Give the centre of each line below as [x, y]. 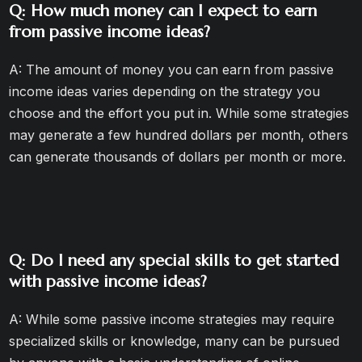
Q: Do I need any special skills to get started [174, 261]
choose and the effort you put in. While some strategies [179, 113]
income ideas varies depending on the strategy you [165, 91]
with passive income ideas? [108, 282]
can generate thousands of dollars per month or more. [178, 157]
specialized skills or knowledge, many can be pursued [175, 341]
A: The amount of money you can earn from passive [172, 69]
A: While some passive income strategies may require [172, 319]
